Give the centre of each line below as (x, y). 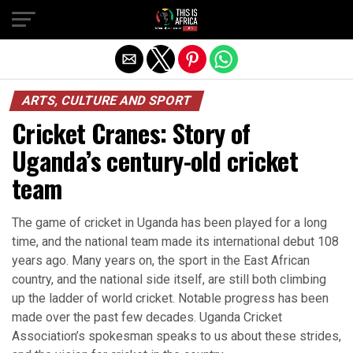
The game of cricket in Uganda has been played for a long (169, 223)
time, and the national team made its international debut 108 (175, 242)
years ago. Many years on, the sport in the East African (161, 260)
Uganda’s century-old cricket (155, 160)
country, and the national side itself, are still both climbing (169, 279)
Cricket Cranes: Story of (131, 133)
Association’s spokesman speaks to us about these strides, (176, 336)
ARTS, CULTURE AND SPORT (107, 100)
